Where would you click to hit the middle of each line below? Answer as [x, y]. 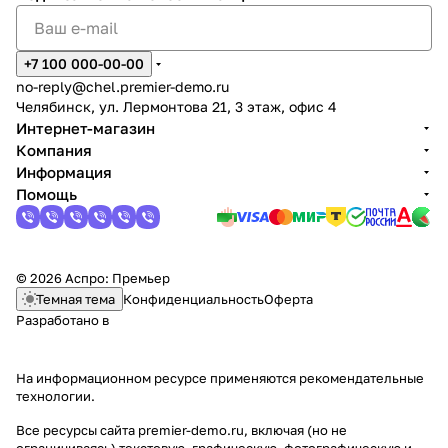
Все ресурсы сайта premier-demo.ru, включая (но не [181, 430]
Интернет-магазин [85, 128]
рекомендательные [361, 378]
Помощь [46, 194]
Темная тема [75, 299]
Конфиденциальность [193, 299]
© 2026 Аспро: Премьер [93, 278]
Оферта [288, 299]
